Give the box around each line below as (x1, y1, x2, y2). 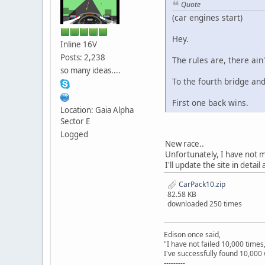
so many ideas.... (60, 64, 121, 76)
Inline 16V (60, 38, 97, 50)
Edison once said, (164, 230, 221, 240)
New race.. (165, 138, 204, 150)
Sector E (60, 115, 90, 127)
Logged (60, 128, 88, 140)
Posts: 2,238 (60, 51, 105, 63)
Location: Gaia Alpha (60, 104, 134, 115)
